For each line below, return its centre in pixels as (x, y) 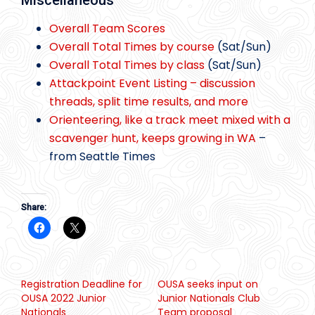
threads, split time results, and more (149, 102)
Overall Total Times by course (132, 47)
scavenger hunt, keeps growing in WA (153, 139)
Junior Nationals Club (209, 298)
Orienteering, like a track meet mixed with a (170, 120)
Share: (34, 207)
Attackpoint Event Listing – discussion (152, 84)
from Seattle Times (102, 157)
